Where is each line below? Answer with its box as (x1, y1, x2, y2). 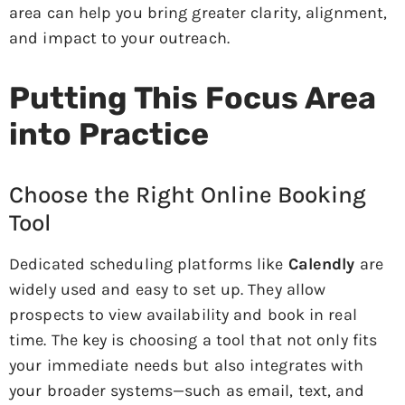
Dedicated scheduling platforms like (9, 254, 288, 275)
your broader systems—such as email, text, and (9, 381, 365, 401)
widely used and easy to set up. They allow (9, 279, 326, 300)
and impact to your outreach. (9, 28, 230, 49)
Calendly (287, 254, 355, 275)
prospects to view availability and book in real (9, 305, 357, 325)
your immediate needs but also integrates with (9, 355, 364, 376)
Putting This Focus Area (9, 80, 376, 117)
